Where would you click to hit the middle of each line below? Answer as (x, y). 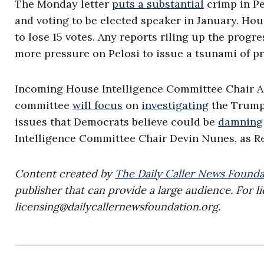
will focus (98, 105)
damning (240, 122)
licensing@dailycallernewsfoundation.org (116, 207)
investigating (175, 105)
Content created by (65, 174)
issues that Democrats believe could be (116, 122)
